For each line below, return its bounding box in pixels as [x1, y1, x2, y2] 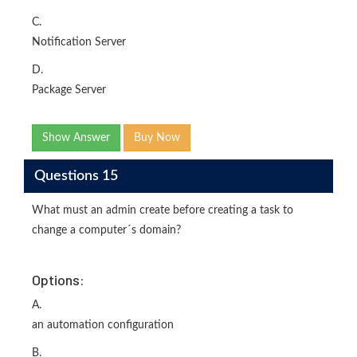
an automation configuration [32, 320, 174, 331]
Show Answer [42, 132, 110, 144]
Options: [32, 271, 84, 289]
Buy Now [134, 132, 180, 144]
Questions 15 [33, 168, 118, 183]
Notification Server [32, 37, 126, 49]
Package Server [32, 84, 106, 96]
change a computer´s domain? [32, 225, 181, 237]
